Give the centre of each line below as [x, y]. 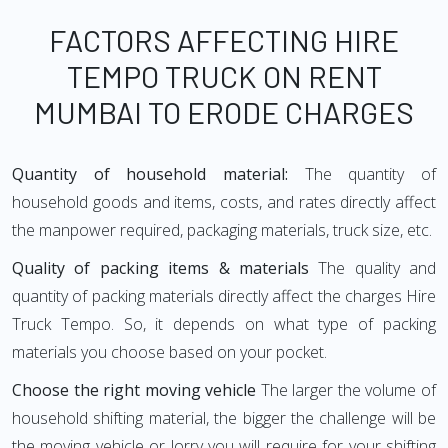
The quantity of [370, 174]
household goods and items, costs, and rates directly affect [224, 202]
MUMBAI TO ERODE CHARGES [224, 112]
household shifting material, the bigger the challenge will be [224, 418]
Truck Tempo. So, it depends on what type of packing [224, 324]
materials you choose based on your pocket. [169, 352]
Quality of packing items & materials [160, 268]
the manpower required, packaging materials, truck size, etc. [222, 230]
